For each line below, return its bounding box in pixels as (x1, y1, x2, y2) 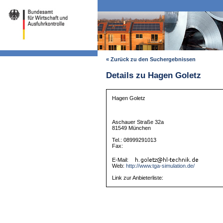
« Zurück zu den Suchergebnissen (106, 56, 196, 63)
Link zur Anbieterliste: (112, 175, 164, 181)
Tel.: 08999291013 (112, 137, 157, 143)
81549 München (112, 125, 151, 131)
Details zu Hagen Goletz (106, 71, 201, 81)
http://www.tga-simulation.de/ (126, 163, 195, 169)
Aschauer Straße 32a (112, 119, 164, 125)
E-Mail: (112, 157, 130, 163)
